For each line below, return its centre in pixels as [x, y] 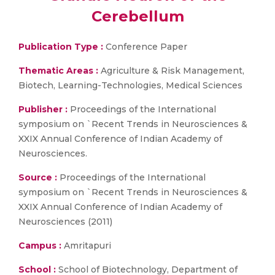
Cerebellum [137, 16]
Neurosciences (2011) [65, 222]
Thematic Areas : [58, 71]
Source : [38, 177]
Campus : [40, 246]
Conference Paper [145, 47]
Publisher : [44, 109]
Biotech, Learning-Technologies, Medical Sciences [130, 85]
